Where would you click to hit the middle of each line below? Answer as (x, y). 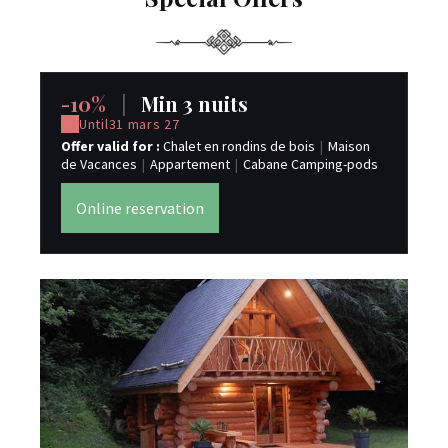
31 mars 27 (144, 124)
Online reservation (140, 208)
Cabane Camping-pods (310, 164)
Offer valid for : (112, 146)
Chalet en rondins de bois (239, 146)
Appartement (190, 164)
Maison (349, 146)
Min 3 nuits (192, 103)
